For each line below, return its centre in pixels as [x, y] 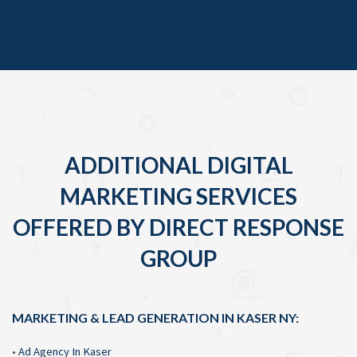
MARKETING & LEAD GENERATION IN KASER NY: [155, 317]
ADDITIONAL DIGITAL [178, 165]
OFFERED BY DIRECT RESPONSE [178, 227]
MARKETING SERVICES [178, 196]
